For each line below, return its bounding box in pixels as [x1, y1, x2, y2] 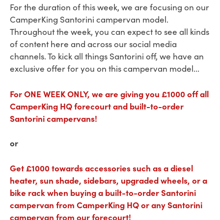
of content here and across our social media [10, 38, 177, 50]
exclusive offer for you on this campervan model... [10, 63, 199, 75]
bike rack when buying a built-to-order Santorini [10, 186, 196, 198]
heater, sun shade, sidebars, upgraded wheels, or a [10, 174, 207, 186]
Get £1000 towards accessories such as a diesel [10, 162, 193, 173]
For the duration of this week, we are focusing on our [10, 1, 209, 13]
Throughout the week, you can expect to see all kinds [10, 26, 209, 38]
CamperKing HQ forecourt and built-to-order [10, 100, 184, 111]
